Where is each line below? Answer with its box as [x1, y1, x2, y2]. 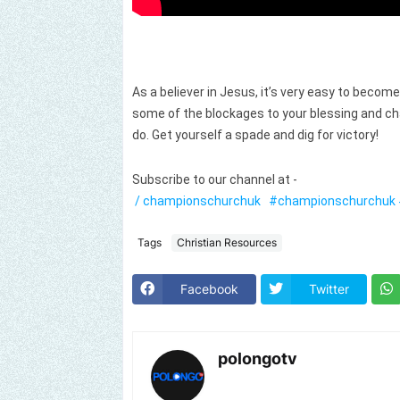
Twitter [309, 281, 349, 297]
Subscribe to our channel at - [132, 171, 300, 187]
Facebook [180, 281, 238, 297]
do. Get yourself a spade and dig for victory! [132, 128, 379, 143]
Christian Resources [177, 236, 277, 250]
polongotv [218, 348, 297, 368]
